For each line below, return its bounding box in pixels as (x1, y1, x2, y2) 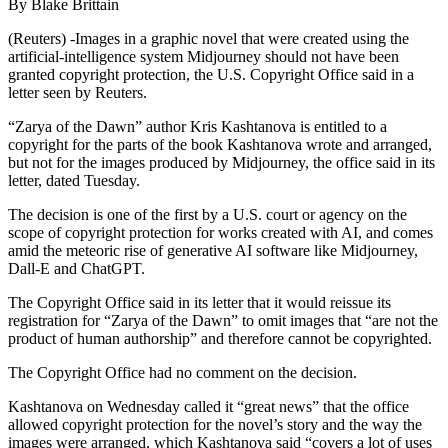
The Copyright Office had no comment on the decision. (8, 364, 357, 382)
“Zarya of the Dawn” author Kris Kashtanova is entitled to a (8, 118, 387, 136)
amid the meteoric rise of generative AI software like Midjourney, (8, 242, 418, 260)
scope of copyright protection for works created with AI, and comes (8, 224, 433, 242)
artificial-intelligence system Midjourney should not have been (8, 48, 399, 66)
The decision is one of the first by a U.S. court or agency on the (8, 206, 407, 224)
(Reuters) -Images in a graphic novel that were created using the (8, 30, 409, 48)
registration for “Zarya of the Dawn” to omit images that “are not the (8, 312, 438, 330)
